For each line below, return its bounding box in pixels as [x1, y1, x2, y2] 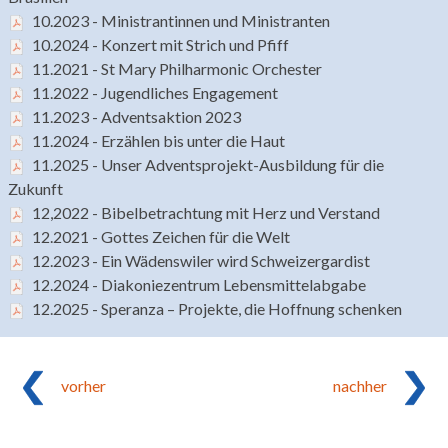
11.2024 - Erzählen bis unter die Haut [32, 130, 285, 150]
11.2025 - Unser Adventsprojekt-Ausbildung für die [32, 154, 384, 174]
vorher [61, 375, 106, 395]
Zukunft [8, 178, 63, 198]
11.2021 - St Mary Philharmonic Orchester [32, 58, 325, 78]
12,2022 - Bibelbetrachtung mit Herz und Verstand [32, 202, 380, 222]
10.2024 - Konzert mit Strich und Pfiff [32, 34, 289, 54]
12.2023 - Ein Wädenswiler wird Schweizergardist [32, 250, 370, 270]
